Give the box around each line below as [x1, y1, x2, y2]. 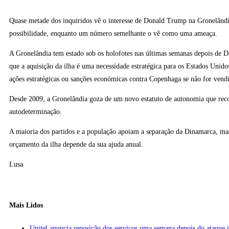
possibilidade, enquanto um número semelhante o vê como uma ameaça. [9, 30, 217, 38]
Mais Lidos [9, 201, 43, 209]
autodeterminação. [9, 108, 62, 116]
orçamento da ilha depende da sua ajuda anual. [9, 141, 143, 149]
